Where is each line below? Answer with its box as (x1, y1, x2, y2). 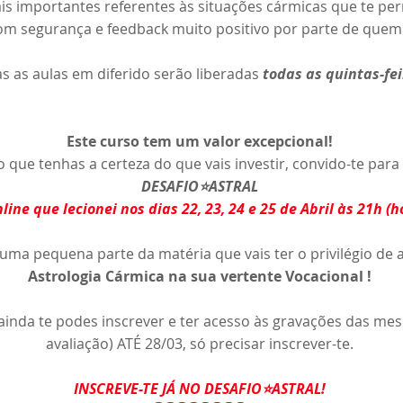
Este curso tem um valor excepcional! (66, 130, 333, 151)
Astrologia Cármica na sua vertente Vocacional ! (27, 265, 372, 286)
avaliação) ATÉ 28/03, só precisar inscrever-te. (45, 333, 354, 354)
